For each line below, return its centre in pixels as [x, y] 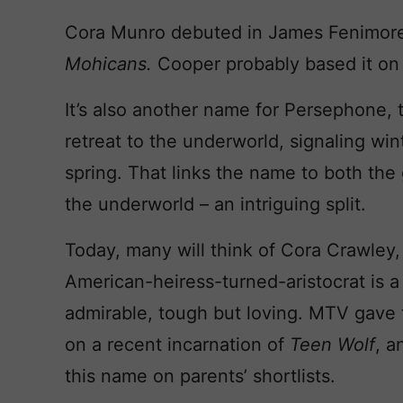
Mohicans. [111, 64]
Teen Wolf [332, 345]
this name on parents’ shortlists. [200, 376]
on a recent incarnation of [177, 345]
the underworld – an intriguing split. [218, 204]
